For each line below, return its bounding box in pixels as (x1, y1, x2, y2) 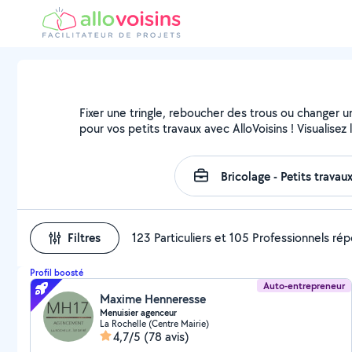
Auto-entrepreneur (263, 279, 346, 292)
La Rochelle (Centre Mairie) (100, 317, 209, 329)
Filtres (68, 229, 101, 246)
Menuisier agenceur (100, 306, 177, 319)
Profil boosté (30, 266, 83, 279)
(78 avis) (144, 328, 189, 345)
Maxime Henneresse (100, 291, 206, 307)
